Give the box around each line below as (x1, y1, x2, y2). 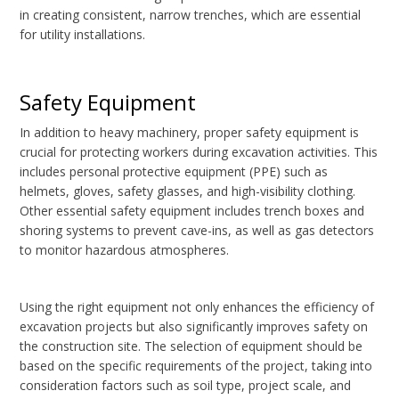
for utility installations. (20, 26, 146, 44)
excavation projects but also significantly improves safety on (20, 318, 369, 336)
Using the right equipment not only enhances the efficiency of (20, 298, 375, 316)
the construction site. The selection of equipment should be (20, 338, 363, 355)
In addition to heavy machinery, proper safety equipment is (20, 124, 360, 142)
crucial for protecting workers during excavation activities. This (20, 143, 379, 161)
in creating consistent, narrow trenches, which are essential (20, 6, 362, 24)
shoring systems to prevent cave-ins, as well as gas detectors (20, 222, 375, 240)
